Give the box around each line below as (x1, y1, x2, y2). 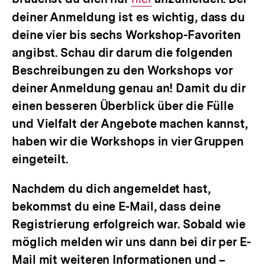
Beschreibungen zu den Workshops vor (12, 63, 232, 77)
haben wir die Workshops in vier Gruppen (12, 134, 244, 148)
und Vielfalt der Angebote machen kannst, (12, 117, 248, 131)
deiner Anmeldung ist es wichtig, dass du (12, 10, 245, 24)
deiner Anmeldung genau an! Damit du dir (12, 81, 246, 95)
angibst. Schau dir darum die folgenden (12, 46, 233, 60)
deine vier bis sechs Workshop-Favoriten (12, 28, 241, 42)
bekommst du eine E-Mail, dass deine (12, 199, 221, 214)
